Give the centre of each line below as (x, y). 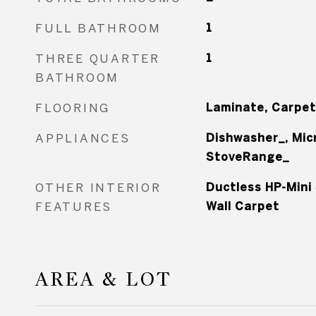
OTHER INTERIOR (98, 187)
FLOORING (73, 108)
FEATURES (74, 206)
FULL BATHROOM (98, 28)
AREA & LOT (104, 279)
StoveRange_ (247, 157)
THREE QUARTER (98, 58)
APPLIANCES (83, 138)
